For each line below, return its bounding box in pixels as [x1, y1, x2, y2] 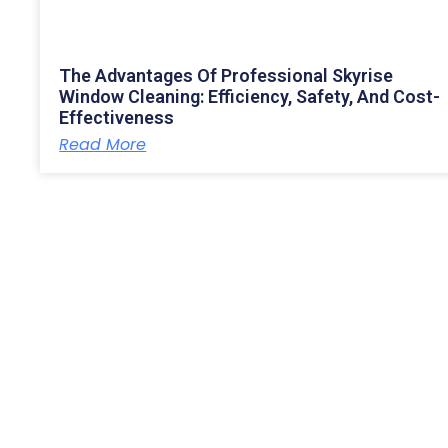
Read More [59, 132, 147, 156]
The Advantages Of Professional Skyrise [59, 64, 394, 86]
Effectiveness [59, 106, 175, 128]
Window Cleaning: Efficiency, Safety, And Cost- [59, 85, 441, 107]
